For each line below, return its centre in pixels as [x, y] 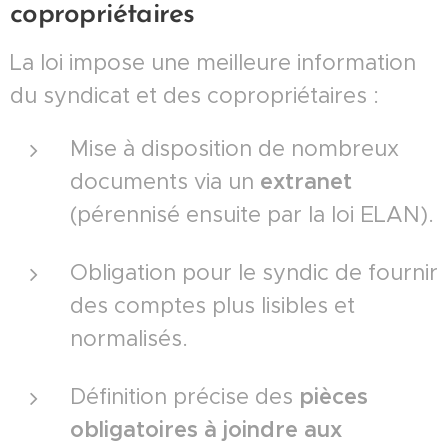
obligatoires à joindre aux [206, 429]
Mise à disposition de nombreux [234, 148]
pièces [333, 396]
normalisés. [129, 338]
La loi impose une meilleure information [213, 62]
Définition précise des [184, 396]
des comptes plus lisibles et [212, 305]
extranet [306, 181]
